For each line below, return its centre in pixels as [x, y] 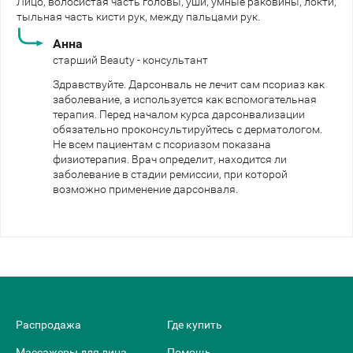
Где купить [195, 324]
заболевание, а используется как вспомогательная [185, 99]
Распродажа [48, 324]
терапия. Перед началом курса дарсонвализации [179, 114]
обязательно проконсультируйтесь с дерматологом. [188, 129]
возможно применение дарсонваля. [145, 189]
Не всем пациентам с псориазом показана [162, 144]
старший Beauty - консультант [130, 59]
